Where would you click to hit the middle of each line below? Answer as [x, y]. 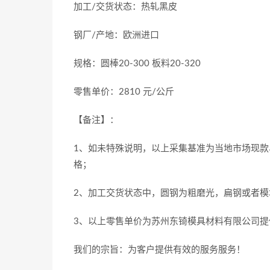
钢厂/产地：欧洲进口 [116, 35]
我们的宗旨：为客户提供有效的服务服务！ [159, 250]
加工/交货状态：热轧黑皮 [125, 7]
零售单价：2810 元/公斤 [124, 92]
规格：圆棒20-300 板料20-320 [137, 64]
